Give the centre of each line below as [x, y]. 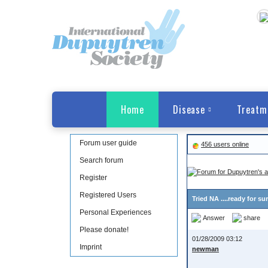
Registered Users [108, 195]
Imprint [91, 247]
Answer [214, 217]
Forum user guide [108, 143]
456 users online [225, 144]
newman [205, 249]
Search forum [101, 160]
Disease [189, 109]
